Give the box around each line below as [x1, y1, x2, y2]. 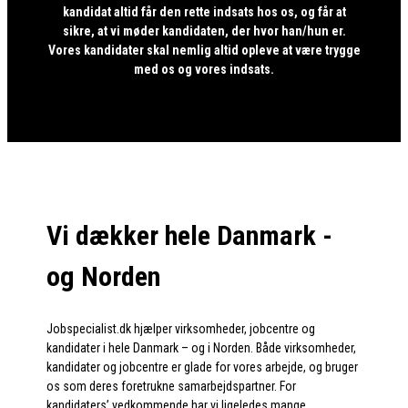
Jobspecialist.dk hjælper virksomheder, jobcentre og [46, 321, 316, 337]
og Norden [46, 260, 161, 293]
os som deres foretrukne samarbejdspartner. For [46, 379, 297, 394]
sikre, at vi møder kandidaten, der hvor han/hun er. [62, 24, 346, 39]
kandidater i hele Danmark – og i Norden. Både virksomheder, [46, 341, 357, 356]
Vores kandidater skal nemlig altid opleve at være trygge [47, 43, 361, 58]
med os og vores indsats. [134, 62, 274, 77]
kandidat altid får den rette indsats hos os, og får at [62, 5, 346, 20]
